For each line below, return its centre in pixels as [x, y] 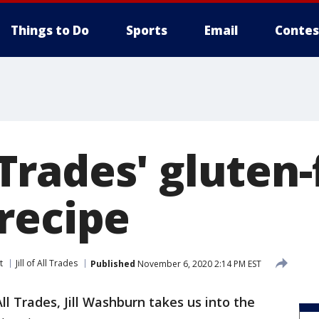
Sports [147, 30]
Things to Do [50, 30]
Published [113, 263]
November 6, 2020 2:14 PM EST [198, 263]
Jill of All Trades [47, 263]
